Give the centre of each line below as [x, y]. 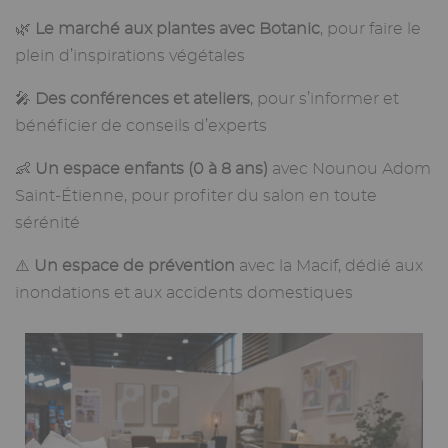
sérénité [47, 223]
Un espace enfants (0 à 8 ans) [151, 169]
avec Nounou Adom [349, 169]
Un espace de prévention [134, 266]
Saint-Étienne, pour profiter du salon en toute [196, 196]
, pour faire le [370, 29]
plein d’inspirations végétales [130, 56]
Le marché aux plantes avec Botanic [177, 29]
